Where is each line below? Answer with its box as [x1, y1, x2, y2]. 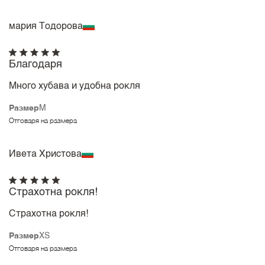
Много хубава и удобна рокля [9, 82, 141, 92]
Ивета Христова [9, 149, 82, 159]
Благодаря [9, 59, 63, 70]
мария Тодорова [9, 21, 83, 31]
